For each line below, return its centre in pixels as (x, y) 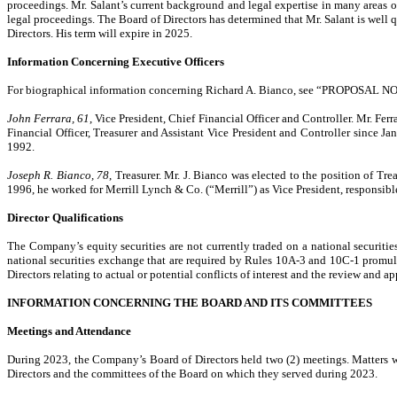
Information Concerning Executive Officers (116, 61)
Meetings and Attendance (69, 331)
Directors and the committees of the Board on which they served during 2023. (194, 373)
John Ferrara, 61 (49, 118)
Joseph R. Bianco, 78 (58, 175)
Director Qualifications (65, 217)
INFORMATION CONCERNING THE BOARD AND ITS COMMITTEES (190, 302)
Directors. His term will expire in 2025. (100, 33)
